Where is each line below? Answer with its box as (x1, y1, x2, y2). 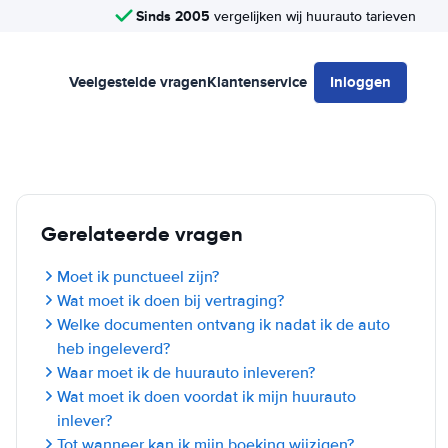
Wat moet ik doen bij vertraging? (57, 291, 284, 311)
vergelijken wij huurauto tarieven (210, 7, 416, 25)
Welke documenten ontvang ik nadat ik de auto (57, 315, 390, 335)
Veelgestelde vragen (69, 71, 207, 93)
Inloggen (330, 71, 391, 93)
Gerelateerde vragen (41, 221, 243, 247)
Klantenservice (207, 71, 307, 93)
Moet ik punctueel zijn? (57, 267, 219, 287)
